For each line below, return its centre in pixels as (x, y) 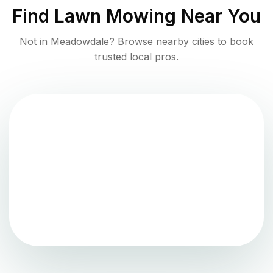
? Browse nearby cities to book (181, 41)
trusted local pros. (136, 56)
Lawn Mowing (115, 16)
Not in (35, 41)
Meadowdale (80, 41)
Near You (218, 16)
